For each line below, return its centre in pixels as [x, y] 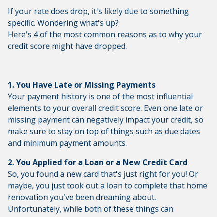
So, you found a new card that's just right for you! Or [103, 174]
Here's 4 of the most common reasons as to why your [105, 35]
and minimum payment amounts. [67, 143]
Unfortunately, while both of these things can [91, 209]
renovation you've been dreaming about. [82, 197]
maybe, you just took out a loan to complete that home [108, 186]
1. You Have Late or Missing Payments [82, 85]
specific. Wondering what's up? [63, 23]
